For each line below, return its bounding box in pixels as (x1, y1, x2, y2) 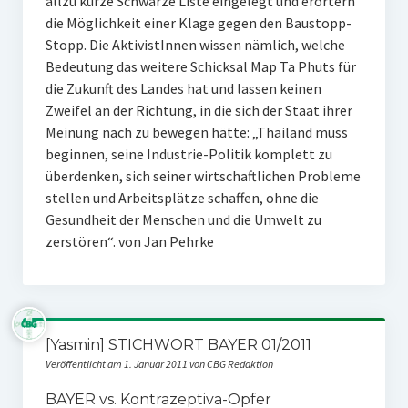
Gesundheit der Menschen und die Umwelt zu (45, 210, 321, 229)
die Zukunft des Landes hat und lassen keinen (45, 79, 321, 98)
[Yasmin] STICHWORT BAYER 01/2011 (45, 336, 311, 354)
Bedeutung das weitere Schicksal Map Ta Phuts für (45, 57, 356, 76)
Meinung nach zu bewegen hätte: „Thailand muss (45, 123, 348, 142)
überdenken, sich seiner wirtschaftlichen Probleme (45, 167, 361, 186)
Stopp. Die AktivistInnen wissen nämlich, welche (45, 36, 345, 55)
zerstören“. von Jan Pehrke (45, 232, 214, 251)
